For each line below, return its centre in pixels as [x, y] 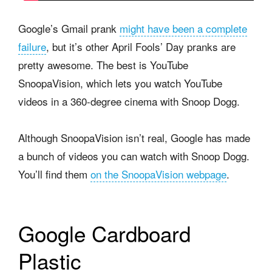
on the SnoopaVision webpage [158, 174]
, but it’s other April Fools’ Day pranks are [141, 46]
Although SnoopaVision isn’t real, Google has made [134, 137]
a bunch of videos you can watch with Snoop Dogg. [134, 155]
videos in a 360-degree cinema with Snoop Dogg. [129, 101]
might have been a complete [183, 28]
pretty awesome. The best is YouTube [103, 64]
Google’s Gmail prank [69, 28]
